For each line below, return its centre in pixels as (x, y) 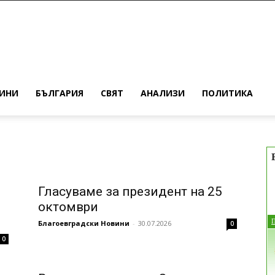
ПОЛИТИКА (227, 93)
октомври (68, 207)
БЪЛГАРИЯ (60, 93)
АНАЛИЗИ (163, 93)
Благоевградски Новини (84, 223)
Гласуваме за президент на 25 (130, 191)
